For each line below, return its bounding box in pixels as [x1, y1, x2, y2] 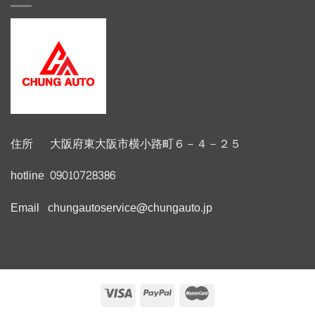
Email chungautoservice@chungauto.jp [11, 198, 212, 219]
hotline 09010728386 [11, 165, 115, 186]
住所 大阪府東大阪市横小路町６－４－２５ [11, 133, 241, 154]
